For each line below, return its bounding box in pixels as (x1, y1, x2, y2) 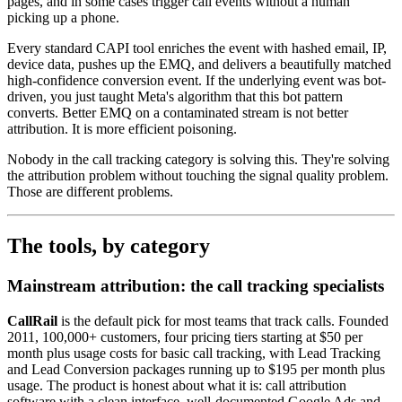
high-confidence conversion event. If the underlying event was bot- (7, 73, 386, 89)
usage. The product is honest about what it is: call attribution (7, 377, 346, 393)
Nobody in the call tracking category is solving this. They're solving (7, 152, 389, 168)
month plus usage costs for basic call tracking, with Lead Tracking (7, 345, 380, 361)
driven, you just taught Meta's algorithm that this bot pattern (7, 89, 343, 105)
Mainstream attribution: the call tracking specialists (7, 276, 384, 296)
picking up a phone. (7, 10, 119, 26)
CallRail (7, 312, 57, 328)
